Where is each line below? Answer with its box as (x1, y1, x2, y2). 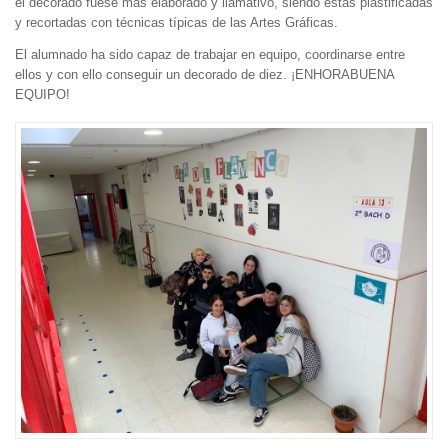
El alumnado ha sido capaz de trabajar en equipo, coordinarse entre (15, 47, 405, 63)
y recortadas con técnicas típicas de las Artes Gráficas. (15, 15, 338, 31)
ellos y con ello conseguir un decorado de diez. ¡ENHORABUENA (15, 67, 394, 83)
